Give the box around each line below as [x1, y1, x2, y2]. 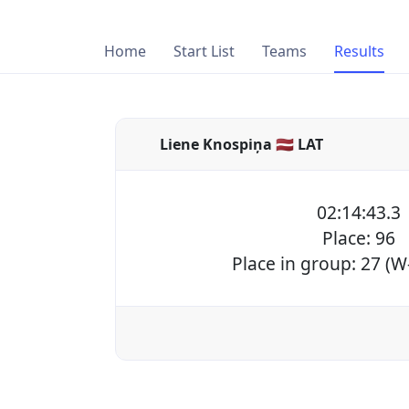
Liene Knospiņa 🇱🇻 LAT [160, 134, 323, 155]
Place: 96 [322, 225, 395, 251]
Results [334, 41, 384, 62]
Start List [173, 41, 235, 62]
